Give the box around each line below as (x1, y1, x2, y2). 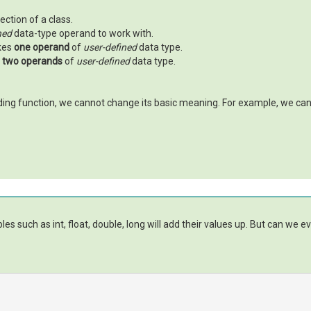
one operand (14, 41, 69, 53)
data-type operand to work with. (12, 27, 153, 39)
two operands (2, 55, 62, 67)
